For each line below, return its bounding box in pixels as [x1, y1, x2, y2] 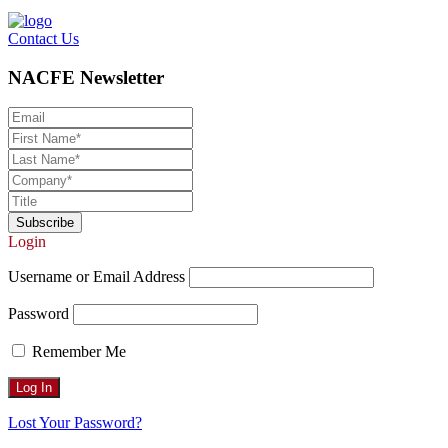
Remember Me [28, 343, 126, 361]
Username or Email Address [8, 268, 185, 286]
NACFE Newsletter [8, 66, 164, 88]
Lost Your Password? [8, 414, 142, 432]
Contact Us [8, 30, 79, 47]
